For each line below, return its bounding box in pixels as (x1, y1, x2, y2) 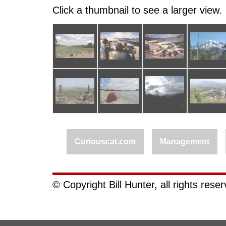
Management (160, 137, 209, 146)
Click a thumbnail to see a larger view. (52, 5, 222, 16)
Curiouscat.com (75, 137, 136, 146)
